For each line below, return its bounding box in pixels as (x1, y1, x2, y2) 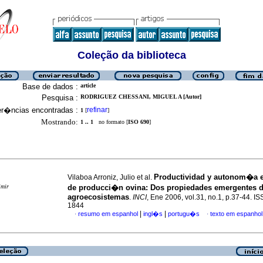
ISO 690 (128, 119, 149, 125)
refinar (87, 106, 107, 114)
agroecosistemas (68, 193, 129, 201)
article (80, 82, 96, 89)
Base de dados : (22, 82, 78, 91)
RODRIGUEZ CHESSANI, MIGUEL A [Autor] (80, 93, 201, 100)
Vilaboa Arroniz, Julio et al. (68, 173, 154, 181)
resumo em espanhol (78, 210, 138, 217)
